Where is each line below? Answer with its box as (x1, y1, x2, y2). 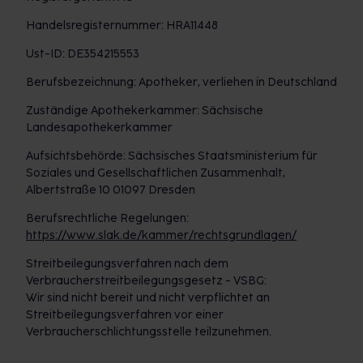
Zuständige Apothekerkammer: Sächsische (26, 104, 263, 117)
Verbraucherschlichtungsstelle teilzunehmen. (26, 325, 271, 339)
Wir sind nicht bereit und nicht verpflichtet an (26, 291, 270, 305)
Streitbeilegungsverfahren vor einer (26, 308, 224, 322)
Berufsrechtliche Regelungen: (26, 211, 189, 225)
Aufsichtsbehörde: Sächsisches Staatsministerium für (26, 149, 318, 163)
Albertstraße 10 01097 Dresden (26, 183, 195, 197)
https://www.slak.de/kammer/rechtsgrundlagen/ (26, 228, 297, 242)
